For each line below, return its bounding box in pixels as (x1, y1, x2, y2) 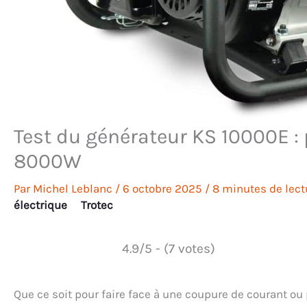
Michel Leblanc (33, 182, 115, 195)
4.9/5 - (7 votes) (121, 241, 215, 256)
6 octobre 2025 (123, 182, 205, 195)
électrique (14, 198, 67, 212)
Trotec (81, 198, 113, 212)
